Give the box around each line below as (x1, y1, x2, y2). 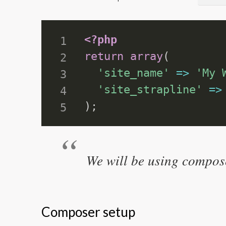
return (84, 49, 124, 63)
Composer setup (41, 203, 135, 220)
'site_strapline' (97, 83, 203, 96)
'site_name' (97, 66, 170, 80)
